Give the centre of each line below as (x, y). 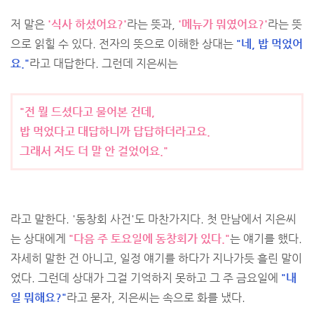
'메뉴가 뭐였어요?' (223, 24)
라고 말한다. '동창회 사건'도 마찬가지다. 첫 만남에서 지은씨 (153, 219)
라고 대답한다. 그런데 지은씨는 (104, 63)
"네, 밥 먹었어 (269, 44)
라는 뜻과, (152, 24)
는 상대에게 (40, 239)
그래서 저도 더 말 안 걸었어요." (94, 151)
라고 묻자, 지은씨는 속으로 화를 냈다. (156, 298)
